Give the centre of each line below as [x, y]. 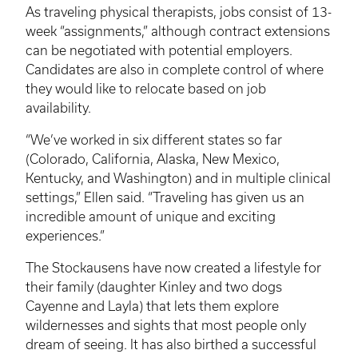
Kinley [177, 286]
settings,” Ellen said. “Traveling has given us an [165, 197]
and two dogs [239, 286]
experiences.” [65, 235]
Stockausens [91, 267]
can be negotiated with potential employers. [159, 50]
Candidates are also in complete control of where [175, 69]
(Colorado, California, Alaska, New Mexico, [153, 159]
